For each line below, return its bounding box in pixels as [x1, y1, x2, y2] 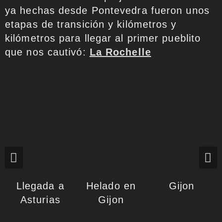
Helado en [86, 180, 136, 191]
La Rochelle [89, 47, 151, 57]
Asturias [20, 194, 60, 205]
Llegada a [16, 180, 64, 191]
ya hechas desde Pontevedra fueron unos [5, 5, 210, 16]
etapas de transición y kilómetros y [5, 19, 177, 30]
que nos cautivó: [5, 47, 90, 57]
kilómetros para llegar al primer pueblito [5, 33, 201, 44]
